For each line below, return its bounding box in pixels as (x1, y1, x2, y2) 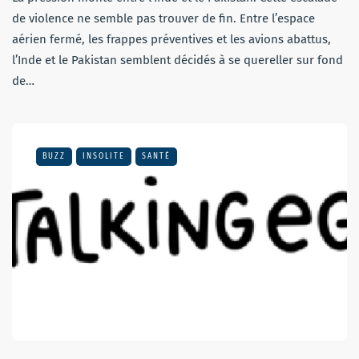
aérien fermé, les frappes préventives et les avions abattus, (12, 31, 331, 46)
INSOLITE (83, 151, 125, 161)
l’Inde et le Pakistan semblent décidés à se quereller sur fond (12, 52, 343, 67)
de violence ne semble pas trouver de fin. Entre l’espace (12, 10, 315, 26)
